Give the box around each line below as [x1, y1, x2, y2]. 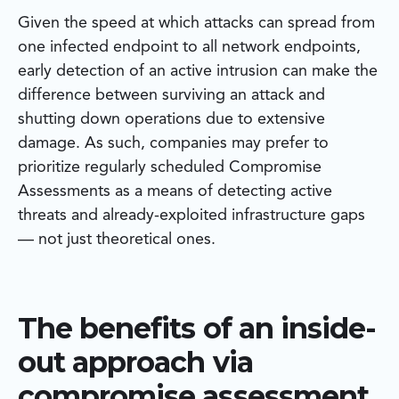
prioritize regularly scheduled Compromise [18, 159, 322, 176]
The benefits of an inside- [18, 311, 377, 346]
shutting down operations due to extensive [18, 111, 325, 128]
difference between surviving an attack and [18, 87, 325, 104]
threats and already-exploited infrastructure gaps [18, 208, 365, 224]
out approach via [18, 345, 253, 380]
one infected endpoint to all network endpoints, [18, 39, 361, 56]
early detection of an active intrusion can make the [18, 63, 378, 80]
